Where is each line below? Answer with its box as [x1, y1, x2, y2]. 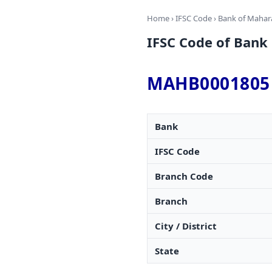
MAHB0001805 [147, 72, 270, 95]
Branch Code [155, 170, 213, 182]
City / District [155, 220, 217, 232]
